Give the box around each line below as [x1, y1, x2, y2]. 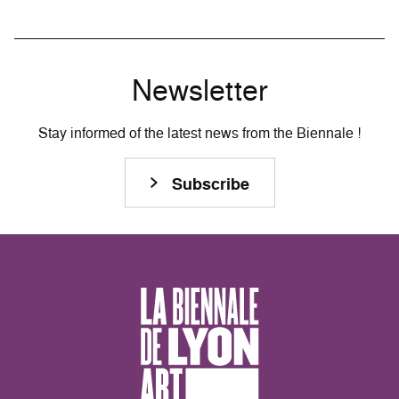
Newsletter [131, 69, 268, 110]
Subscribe [171, 172, 249, 195]
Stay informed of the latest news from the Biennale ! [38, 122, 361, 142]
